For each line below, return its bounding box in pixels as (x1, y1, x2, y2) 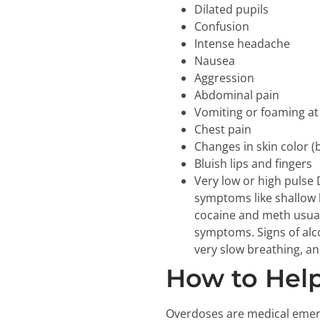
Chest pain (194, 121, 251, 138)
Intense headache (194, 36, 290, 52)
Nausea (194, 53, 235, 69)
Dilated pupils (194, 1, 269, 18)
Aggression (194, 70, 254, 86)
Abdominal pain (194, 87, 279, 104)
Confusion (194, 19, 249, 35)
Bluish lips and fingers (194, 156, 312, 172)
